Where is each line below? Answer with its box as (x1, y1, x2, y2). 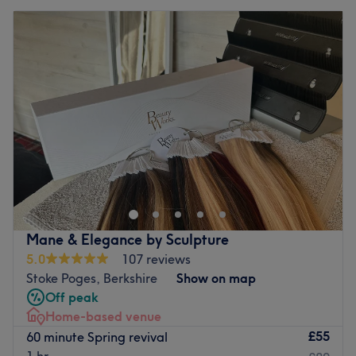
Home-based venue (45, 308, 161, 324)
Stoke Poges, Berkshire (26, 269, 157, 286)
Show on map (176, 269, 256, 286)
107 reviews (122, 250, 191, 267)
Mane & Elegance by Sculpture (26, 230, 229, 249)
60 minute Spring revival (26, 329, 168, 346)
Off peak (45, 288, 99, 305)
